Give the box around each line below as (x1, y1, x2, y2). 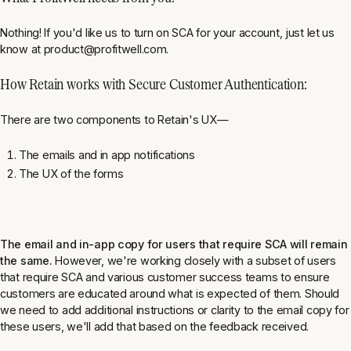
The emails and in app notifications (19, 148, 195, 161)
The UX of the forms (19, 167, 124, 181)
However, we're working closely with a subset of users (55, 254, 336, 268)
